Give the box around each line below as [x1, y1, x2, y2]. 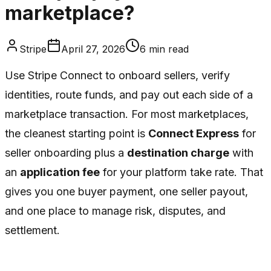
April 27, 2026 [61, 42, 125, 55]
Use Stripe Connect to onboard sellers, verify [5, 68, 230, 82]
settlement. [5, 223, 60, 237]
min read [146, 42, 189, 55]
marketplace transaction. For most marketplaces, [5, 107, 249, 120]
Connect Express [148, 126, 239, 140]
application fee [20, 165, 100, 178]
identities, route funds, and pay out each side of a [5, 88, 253, 101]
